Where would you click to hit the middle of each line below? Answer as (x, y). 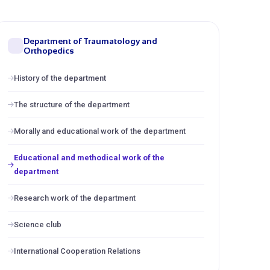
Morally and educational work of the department (100, 131)
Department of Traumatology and (90, 41)
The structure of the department (72, 105)
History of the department (60, 78)
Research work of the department (75, 198)
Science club (38, 224)
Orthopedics (49, 51)
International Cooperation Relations (77, 251)
